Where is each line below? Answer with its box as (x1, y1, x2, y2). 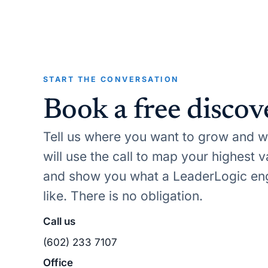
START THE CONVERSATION (43, 74, 179, 84)
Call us (43, 215, 75, 227)
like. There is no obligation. (43, 188, 203, 204)
